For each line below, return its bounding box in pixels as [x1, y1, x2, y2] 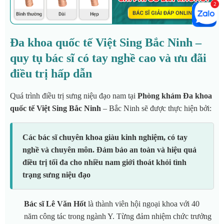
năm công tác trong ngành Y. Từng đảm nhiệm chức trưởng [24, 211, 211, 220]
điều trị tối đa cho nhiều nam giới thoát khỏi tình [22, 157, 186, 166]
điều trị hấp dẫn [10, 66, 92, 80]
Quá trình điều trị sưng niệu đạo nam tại [10, 91, 137, 100]
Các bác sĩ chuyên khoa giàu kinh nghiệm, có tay [22, 132, 187, 141]
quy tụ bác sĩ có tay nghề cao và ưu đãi [10, 51, 206, 64]
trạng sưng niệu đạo [22, 170, 90, 179]
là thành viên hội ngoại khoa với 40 [88, 199, 199, 208]
